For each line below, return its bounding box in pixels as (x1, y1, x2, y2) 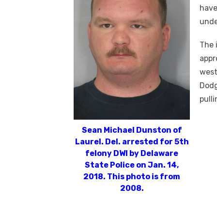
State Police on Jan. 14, (85, 160, 179, 170)
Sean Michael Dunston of (81, 125, 182, 135)
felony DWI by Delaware (85, 149, 178, 158)
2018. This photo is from (83, 172, 180, 182)
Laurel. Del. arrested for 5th (75, 137, 189, 147)
